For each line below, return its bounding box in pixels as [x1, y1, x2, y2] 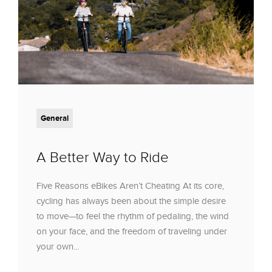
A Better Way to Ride [36, 148, 169, 166]
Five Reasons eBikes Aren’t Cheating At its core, [36, 180, 224, 191]
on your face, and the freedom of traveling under [36, 225, 227, 237]
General [41, 113, 69, 123]
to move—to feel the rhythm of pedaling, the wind [36, 210, 229, 222]
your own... [36, 240, 79, 252]
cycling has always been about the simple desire [36, 195, 226, 206]
